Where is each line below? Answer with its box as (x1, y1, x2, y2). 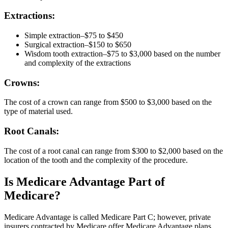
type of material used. (4, 107, 73, 116)
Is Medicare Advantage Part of (4, 175, 165, 188)
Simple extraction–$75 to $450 (24, 31, 123, 40)
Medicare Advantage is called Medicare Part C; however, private (4, 212, 211, 221)
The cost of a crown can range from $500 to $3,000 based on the (4, 98, 212, 107)
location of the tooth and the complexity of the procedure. (4, 155, 188, 164)
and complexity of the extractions (24, 58, 131, 67)
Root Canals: (4, 126, 59, 137)
